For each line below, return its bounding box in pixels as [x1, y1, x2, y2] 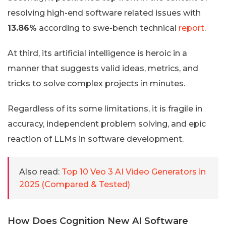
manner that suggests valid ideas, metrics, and [8, 63, 198, 73]
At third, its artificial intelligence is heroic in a [8, 48, 187, 58]
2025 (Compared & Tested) [19, 179, 130, 189]
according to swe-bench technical [37, 23, 179, 33]
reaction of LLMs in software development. [8, 134, 184, 144]
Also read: [19, 166, 60, 177]
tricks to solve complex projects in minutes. [8, 78, 185, 88]
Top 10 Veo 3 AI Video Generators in [62, 166, 206, 177]
